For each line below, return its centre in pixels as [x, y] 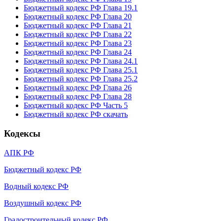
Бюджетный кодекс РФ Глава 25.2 [81, 79]
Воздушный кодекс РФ [43, 203]
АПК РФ [19, 152]
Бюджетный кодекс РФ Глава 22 [78, 35]
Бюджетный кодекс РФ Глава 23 [78, 43]
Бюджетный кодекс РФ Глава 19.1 [81, 8]
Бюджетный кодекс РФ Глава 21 [78, 26]
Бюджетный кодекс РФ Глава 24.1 [81, 61]
